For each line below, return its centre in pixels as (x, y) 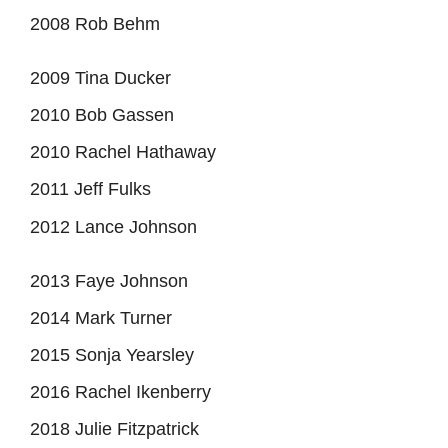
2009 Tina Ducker (100, 77)
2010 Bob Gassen (102, 114)
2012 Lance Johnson (113, 226)
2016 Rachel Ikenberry (120, 391)
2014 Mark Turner (101, 317)
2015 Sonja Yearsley (112, 354)
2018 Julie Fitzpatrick (114, 428)
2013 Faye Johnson (109, 280)
